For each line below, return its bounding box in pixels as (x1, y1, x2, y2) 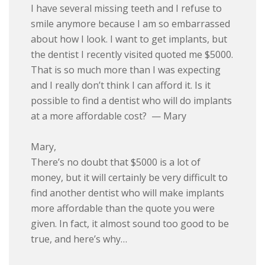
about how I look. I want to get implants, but (31, 32, 228, 46)
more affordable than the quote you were (31, 201, 215, 215)
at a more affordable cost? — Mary (31, 109, 187, 122)
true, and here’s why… (31, 232, 128, 245)
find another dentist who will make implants (31, 186, 225, 199)
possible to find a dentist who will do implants (31, 93, 232, 107)
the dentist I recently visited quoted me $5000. (31, 47, 234, 61)
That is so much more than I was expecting (31, 63, 221, 76)
